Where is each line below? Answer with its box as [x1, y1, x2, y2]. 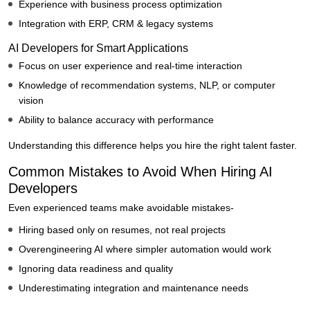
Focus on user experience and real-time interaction [19, 60, 242, 72]
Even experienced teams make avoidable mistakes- [8, 202, 234, 214]
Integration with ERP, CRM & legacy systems [19, 18, 213, 30]
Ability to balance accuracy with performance [19, 114, 214, 126]
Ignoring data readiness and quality [19, 263, 173, 275]
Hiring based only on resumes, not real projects [19, 224, 226, 236]
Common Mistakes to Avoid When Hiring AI [8, 164, 273, 180]
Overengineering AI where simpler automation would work [19, 244, 271, 255]
